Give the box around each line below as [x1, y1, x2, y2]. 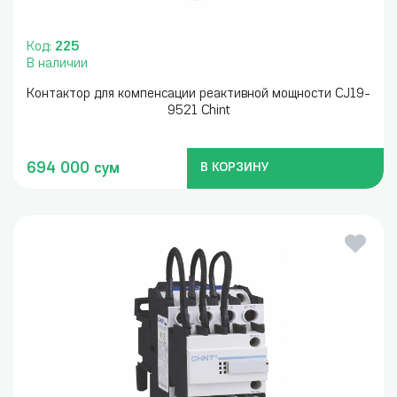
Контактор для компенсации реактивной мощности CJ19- [27, 88, 370, 101]
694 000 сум [27, 160, 120, 176]
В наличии [27, 58, 88, 71]
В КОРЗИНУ [199, 162, 269, 174]
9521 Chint [167, 105, 230, 118]
